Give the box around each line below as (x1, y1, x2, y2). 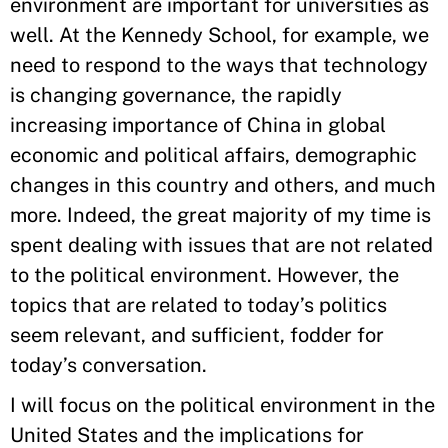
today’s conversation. (10, 353, 207, 377)
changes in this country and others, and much (10, 173, 436, 197)
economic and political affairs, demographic (10, 143, 417, 167)
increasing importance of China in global (10, 113, 386, 137)
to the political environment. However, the (10, 263, 399, 287)
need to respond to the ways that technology (10, 53, 428, 77)
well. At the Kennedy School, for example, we (10, 23, 429, 47)
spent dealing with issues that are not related (10, 233, 433, 257)
